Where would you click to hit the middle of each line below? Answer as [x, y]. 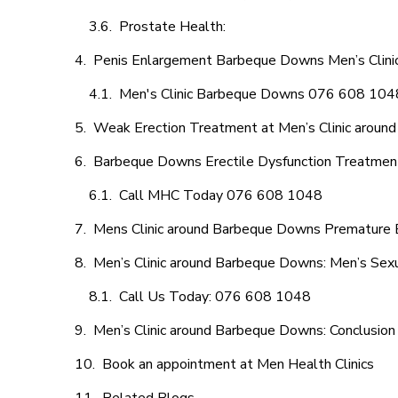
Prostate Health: [174, 27]
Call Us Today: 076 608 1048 [215, 297]
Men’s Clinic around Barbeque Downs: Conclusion [244, 330]
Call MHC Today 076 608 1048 [221, 195]
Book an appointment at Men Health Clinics [238, 364]
